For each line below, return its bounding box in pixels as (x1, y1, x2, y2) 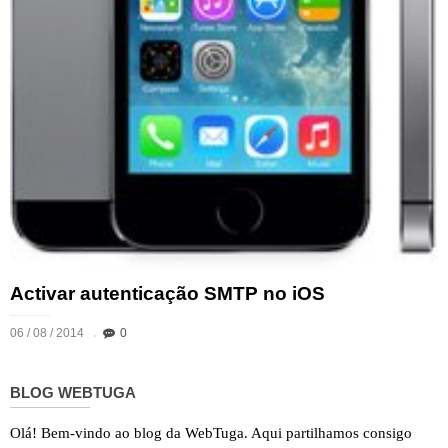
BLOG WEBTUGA (10, 383, 136, 401)
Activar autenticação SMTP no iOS (10, 282, 325, 304)
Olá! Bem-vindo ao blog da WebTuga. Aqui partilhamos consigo (10, 424, 412, 441)
